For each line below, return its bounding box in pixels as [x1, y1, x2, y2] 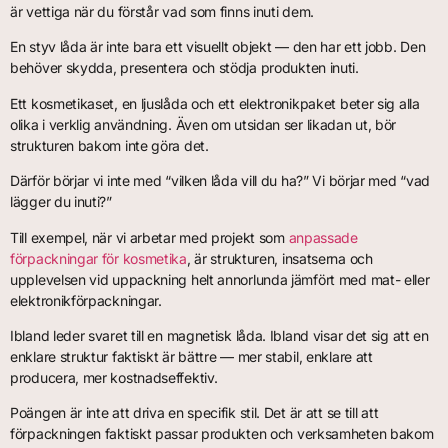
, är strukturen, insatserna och [186, 249, 373, 267]
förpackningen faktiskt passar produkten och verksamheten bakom [10, 425, 434, 443]
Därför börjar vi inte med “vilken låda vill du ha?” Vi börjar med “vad [10, 172, 431, 190]
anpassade [288, 228, 358, 246]
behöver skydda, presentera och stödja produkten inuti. [10, 59, 359, 77]
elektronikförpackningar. [10, 291, 162, 309]
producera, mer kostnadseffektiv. [10, 368, 218, 386]
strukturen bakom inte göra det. [10, 136, 209, 154]
